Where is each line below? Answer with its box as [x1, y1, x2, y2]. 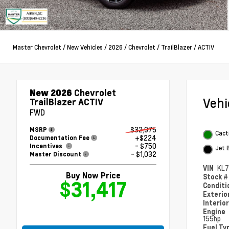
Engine [203, 207, 227, 216]
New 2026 [30, 86, 72, 98]
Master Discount [30, 150, 83, 158]
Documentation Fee [30, 133, 91, 142]
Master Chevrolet [13, 42, 61, 51]
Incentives [30, 142, 64, 150]
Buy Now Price [65, 170, 121, 180]
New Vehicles [67, 42, 103, 51]
